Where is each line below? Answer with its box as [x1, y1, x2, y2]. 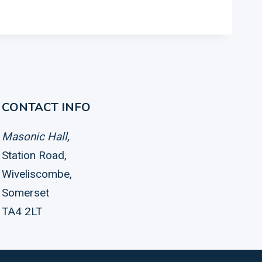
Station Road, [2, 149, 67, 162]
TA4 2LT [2, 205, 43, 218]
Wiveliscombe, [2, 167, 72, 181]
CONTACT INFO [2, 99, 91, 115]
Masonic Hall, [2, 130, 70, 143]
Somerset [2, 186, 49, 199]
